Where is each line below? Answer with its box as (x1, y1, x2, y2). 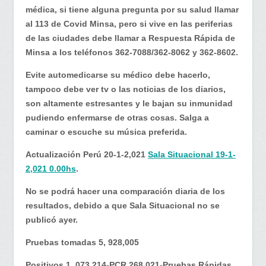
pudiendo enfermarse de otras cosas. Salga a (26, 112, 209, 122)
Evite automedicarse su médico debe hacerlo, (26, 69, 210, 80)
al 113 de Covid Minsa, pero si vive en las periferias (26, 18, 233, 28)
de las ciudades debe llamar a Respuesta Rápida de (26, 33, 235, 43)
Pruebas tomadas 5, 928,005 (26, 237, 139, 247)
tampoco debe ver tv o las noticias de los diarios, (26, 84, 226, 94)
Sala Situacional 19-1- (148, 149, 236, 159)
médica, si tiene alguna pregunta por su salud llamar (26, 4, 239, 14)
